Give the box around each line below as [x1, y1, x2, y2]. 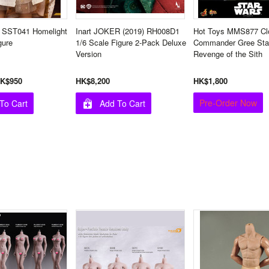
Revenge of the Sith [193, 48, 262, 59]
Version [76, 48, 101, 59]
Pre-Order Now [199, 97, 257, 109]
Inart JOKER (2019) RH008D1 [76, 25, 180, 37]
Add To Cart [100, 97, 145, 109]
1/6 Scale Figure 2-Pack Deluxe [76, 37, 186, 48]
